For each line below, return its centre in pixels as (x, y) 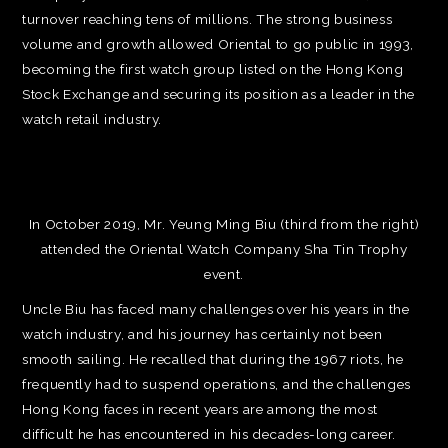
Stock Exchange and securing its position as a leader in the (219, 94)
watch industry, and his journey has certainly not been (202, 334)
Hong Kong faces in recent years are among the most (200, 409)
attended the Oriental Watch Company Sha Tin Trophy (224, 249)
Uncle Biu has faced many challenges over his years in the (216, 309)
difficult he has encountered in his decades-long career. (209, 434)
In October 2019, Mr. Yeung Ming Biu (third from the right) (224, 224)
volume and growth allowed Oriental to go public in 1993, (218, 44)
